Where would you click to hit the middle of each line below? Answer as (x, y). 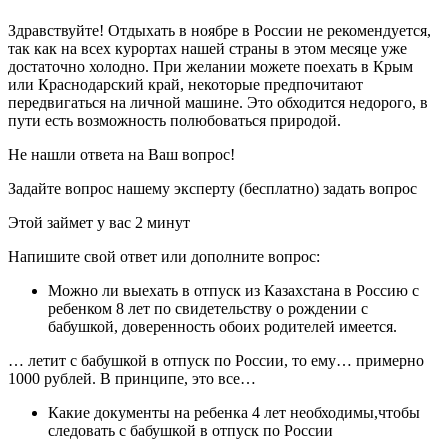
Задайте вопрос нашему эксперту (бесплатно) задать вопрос (212, 188)
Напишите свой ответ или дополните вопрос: (164, 256)
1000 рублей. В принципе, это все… (132, 378)
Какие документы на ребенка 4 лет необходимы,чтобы (234, 412)
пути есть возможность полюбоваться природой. (174, 120)
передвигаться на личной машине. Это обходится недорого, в (218, 102)
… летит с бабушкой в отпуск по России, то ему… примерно (216, 360)
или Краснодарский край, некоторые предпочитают (185, 84)
